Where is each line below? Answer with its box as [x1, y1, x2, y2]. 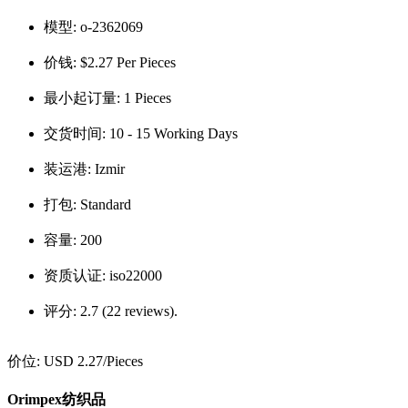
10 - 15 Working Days [109, 126, 238, 142]
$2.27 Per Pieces [80, 55, 176, 71]
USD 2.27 [44, 353, 103, 370]
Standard [80, 197, 131, 213]
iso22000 [109, 268, 162, 284]
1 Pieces [124, 90, 171, 107]
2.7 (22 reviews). [80, 303, 178, 320]
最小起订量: [44, 90, 124, 107]
